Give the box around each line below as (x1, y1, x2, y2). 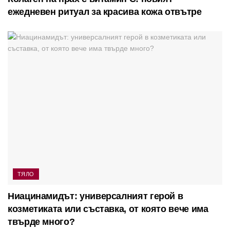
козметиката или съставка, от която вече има (8, 203, 208, 214)
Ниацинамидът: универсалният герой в (8, 190, 183, 201)
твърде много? (8, 216, 75, 227)
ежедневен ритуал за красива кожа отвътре (8, 6, 202, 17)
